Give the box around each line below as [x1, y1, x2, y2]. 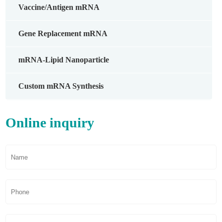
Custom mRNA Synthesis [18, 82, 104, 90]
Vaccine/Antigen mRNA [18, 3, 100, 11]
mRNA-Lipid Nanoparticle [18, 55, 110, 64]
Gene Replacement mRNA [18, 29, 108, 38]
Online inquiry [5, 115, 95, 130]
